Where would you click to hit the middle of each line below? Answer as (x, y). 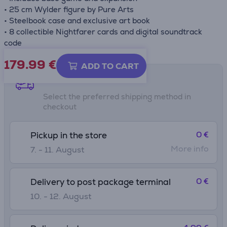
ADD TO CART (110, 66)
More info (190, 149)
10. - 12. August (61, 196)
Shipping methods (76, 77)
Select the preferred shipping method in (117, 97)
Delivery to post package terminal (101, 182)
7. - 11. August (57, 150)
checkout (60, 107)
